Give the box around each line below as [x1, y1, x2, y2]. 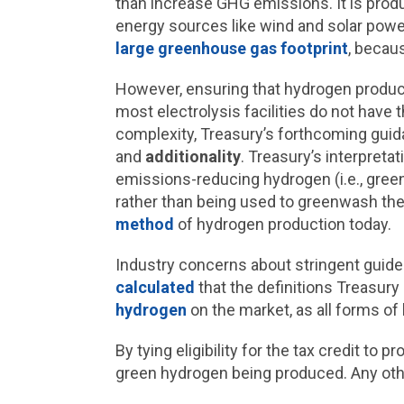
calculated [115, 278, 195, 297]
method [115, 215, 174, 234]
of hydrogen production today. [173, 215, 399, 234]
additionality [144, 147, 241, 166]
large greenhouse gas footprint [115, 39, 348, 58]
